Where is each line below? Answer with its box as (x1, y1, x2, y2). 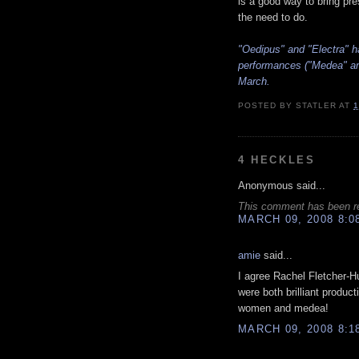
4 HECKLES (238, 153, 316, 166)
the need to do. (238, 11, 308, 24)
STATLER (296, 101, 337, 111)
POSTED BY (238, 101, 296, 111)
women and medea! (238, 302, 329, 315)
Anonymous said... (238, 179, 325, 192)
